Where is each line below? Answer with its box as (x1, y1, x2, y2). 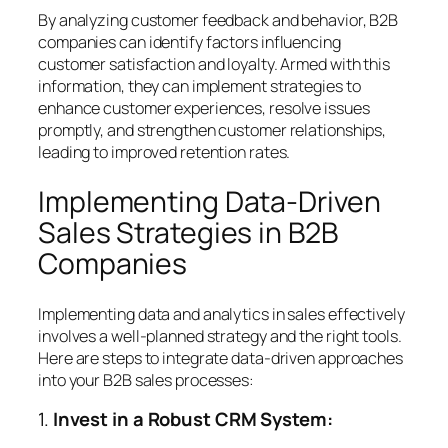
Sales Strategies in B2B (38, 213, 338, 253)
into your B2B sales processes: (38, 368, 254, 391)
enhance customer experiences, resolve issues (38, 96, 370, 119)
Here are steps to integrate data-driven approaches (38, 346, 403, 369)
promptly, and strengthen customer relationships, (38, 118, 387, 141)
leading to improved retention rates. (38, 140, 291, 163)
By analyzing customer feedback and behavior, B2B (38, 8, 399, 31)
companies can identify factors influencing (38, 30, 341, 53)
